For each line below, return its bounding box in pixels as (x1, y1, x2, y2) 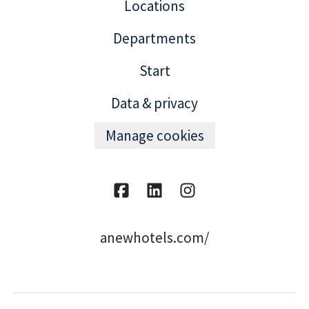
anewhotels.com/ (100, 228, 209, 248)
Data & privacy (111, 94, 198, 112)
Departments (113, 29, 196, 48)
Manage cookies (105, 126, 204, 145)
